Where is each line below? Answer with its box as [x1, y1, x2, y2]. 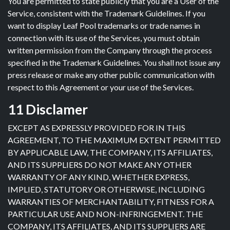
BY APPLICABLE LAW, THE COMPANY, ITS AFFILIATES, [8, 147, 213, 157]
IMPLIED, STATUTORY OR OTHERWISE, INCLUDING [8, 184, 205, 194]
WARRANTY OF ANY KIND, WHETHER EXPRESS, [8, 172, 189, 182]
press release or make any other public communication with [8, 70, 215, 80]
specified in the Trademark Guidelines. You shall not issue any [8, 57, 220, 67]
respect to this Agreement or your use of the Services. [8, 82, 194, 92]
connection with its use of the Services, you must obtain [8, 33, 200, 43]
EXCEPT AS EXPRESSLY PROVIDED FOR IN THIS [8, 123, 185, 132]
